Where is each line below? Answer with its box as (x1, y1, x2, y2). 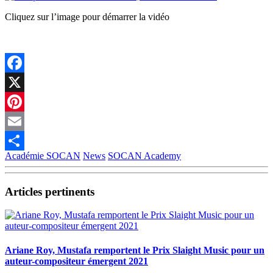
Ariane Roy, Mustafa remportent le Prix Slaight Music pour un (5, 244, 264, 255)
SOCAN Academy (108, 150, 181, 161)
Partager (5, 154, 37, 165)
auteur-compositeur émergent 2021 (5, 255, 148, 266)
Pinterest (5, 115, 38, 126)
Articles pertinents (5, 185, 94, 198)
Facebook (5, 76, 43, 87)
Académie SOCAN (5, 150, 80, 161)
